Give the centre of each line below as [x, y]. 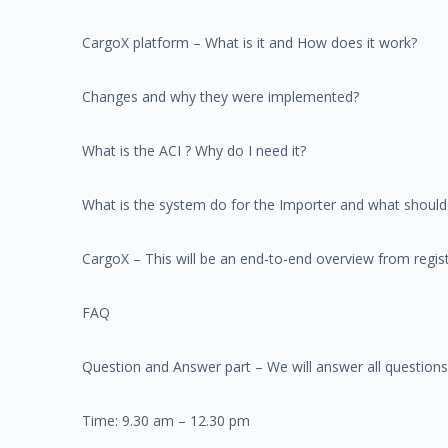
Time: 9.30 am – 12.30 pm [166, 420]
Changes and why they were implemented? [220, 96]
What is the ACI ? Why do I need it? [194, 150]
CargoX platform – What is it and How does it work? [249, 42]
